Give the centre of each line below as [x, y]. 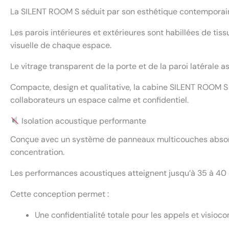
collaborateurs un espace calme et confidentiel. [99, 100]
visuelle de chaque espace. [61, 45]
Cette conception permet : [60, 194]
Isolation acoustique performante [83, 121]
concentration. [37, 152]
